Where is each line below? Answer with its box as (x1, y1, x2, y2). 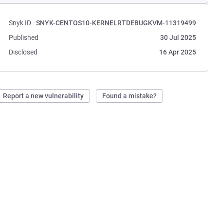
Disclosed (9, 48, 38, 56)
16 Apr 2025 (159, 48, 196, 56)
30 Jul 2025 (160, 34, 196, 41)
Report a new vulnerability (3, 92, 84, 100)
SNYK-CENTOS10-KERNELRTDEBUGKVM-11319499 (36, 19, 196, 27)
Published (9, 34, 39, 41)
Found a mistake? (102, 92, 157, 100)
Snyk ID (9, 19, 32, 27)
